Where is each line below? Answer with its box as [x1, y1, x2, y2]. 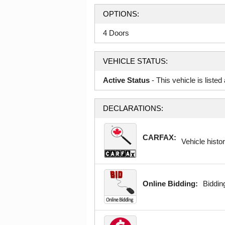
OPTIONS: [103, 10, 139, 19]
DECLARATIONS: [103, 104, 163, 113]
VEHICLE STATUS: [103, 57, 168, 66]
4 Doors [103, 29, 129, 38]
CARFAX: [143, 133, 176, 142]
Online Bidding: [143, 179, 198, 188]
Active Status [103, 76, 150, 85]
